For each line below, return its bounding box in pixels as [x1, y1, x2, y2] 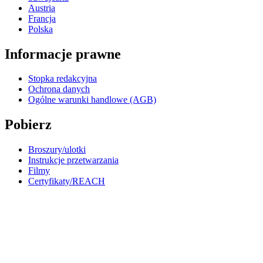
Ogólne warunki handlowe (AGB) [28, 95, 156, 105]
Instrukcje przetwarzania [28, 155, 119, 166]
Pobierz [5, 117, 52, 133]
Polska [28, 23, 53, 34]
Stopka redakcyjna [28, 73, 97, 84]
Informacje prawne [5, 46, 121, 62]
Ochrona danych [28, 84, 90, 95]
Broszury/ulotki [28, 144, 86, 155]
